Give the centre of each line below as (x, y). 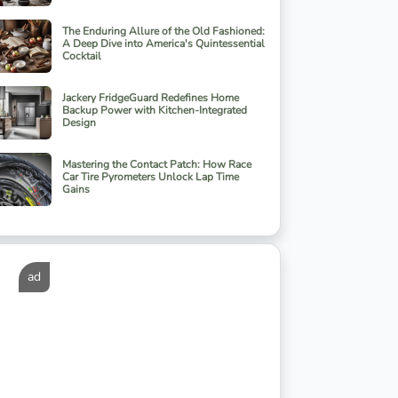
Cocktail (82, 56)
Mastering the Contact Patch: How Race (157, 165)
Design (79, 123)
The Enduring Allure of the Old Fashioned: (163, 32)
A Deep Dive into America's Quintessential (163, 44)
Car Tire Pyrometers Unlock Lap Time (151, 177)
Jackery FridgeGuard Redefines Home (151, 98)
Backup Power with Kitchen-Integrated (155, 111)
